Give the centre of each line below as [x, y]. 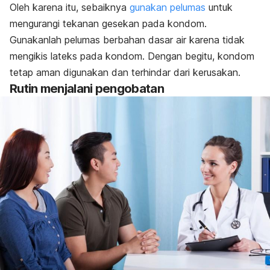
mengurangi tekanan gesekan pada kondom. [108, 23]
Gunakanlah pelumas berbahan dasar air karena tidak [127, 39]
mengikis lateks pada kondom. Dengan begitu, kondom [132, 56]
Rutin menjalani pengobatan [87, 88]
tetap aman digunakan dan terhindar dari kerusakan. [125, 72]
